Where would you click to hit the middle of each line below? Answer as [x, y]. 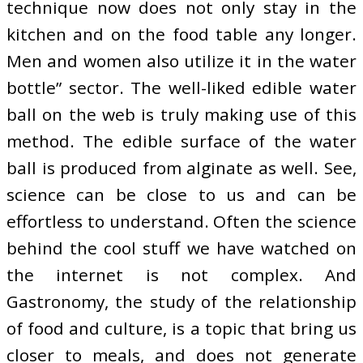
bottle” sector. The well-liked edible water [181, 88]
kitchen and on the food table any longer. [181, 34]
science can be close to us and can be [181, 195]
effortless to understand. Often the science [181, 222]
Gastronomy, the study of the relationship [181, 302]
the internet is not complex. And [181, 275]
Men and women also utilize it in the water [181, 61]
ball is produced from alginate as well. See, [181, 168]
